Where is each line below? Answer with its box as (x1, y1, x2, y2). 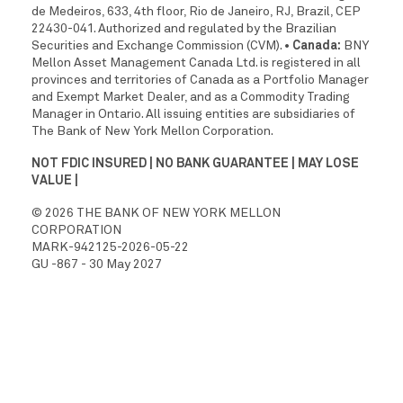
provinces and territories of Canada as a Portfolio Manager (31, 73, 369, 86)
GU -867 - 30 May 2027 (31, 257, 162, 271)
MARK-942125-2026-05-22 (31, 240, 189, 254)
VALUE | (31, 174, 78, 187)
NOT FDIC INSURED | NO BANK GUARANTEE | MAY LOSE (31, 157, 359, 170)
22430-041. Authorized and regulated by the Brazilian (31, 22, 336, 35)
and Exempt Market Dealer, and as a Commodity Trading (31, 90, 350, 103)
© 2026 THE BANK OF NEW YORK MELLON (31, 206, 281, 219)
